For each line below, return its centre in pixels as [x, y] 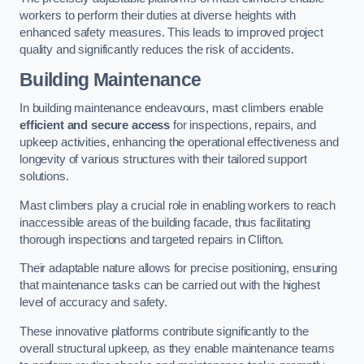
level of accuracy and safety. [93, 303]
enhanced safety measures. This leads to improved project [171, 32]
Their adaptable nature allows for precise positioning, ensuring [178, 269]
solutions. [44, 177]
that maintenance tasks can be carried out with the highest [170, 286]
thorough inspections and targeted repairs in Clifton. [152, 239]
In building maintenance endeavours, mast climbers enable [171, 108]
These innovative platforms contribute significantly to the [164, 331]
